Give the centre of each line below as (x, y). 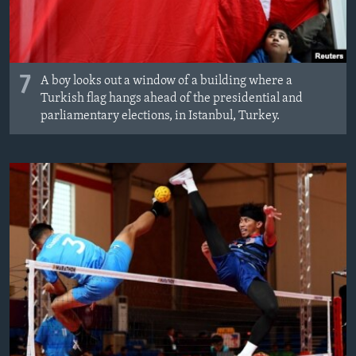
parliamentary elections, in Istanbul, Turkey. (160, 116)
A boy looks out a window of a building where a (166, 81)
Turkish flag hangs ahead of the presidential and (172, 99)
